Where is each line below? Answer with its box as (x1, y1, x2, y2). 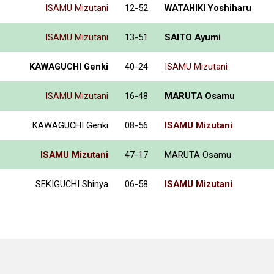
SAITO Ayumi (165, 31, 221, 43)
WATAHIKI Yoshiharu (165, 2, 251, 13)
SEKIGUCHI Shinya (35, 178, 108, 190)
